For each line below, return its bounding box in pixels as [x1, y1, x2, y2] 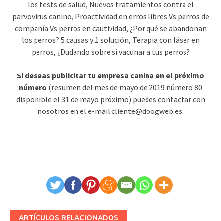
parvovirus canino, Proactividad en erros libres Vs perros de [12, 11, 209, 22]
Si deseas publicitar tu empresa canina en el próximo [17, 71, 204, 81]
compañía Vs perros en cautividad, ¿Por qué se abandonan [14, 23, 207, 34]
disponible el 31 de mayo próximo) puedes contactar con [16, 94, 205, 105]
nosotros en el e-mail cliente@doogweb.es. [37, 106, 184, 116]
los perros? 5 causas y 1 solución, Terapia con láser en [21, 35, 200, 45]
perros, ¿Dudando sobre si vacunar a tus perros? [31, 47, 190, 57]
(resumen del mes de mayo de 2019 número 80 [47, 82, 202, 93]
